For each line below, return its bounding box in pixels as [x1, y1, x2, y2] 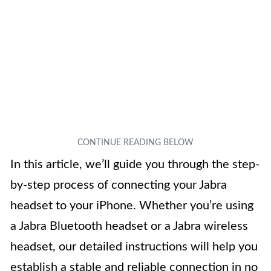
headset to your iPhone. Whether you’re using [10, 200, 253, 212]
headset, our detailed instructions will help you [10, 241, 258, 253]
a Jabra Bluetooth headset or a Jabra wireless [10, 220, 248, 233]
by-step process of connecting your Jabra [10, 179, 227, 192]
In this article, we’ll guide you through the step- [10, 158, 260, 171]
